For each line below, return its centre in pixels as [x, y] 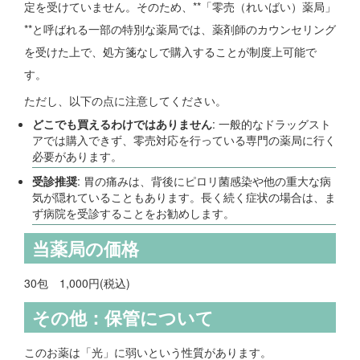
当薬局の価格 [86, 249]
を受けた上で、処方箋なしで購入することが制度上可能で [170, 52]
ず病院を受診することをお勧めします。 [133, 213]
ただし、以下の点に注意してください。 [125, 101]
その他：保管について [123, 318]
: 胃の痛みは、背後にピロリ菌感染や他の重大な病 [204, 181]
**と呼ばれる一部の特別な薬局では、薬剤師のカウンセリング [180, 29]
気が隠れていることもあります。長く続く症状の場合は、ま [184, 197]
